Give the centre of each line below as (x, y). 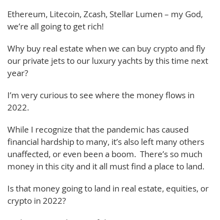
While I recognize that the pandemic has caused (98, 129)
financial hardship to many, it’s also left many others (106, 141)
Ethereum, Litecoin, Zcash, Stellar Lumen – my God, (105, 14)
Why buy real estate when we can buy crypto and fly (106, 48)
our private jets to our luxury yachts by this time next (108, 60)
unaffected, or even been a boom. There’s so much (105, 154)
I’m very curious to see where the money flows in (101, 95)
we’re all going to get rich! (55, 26)
